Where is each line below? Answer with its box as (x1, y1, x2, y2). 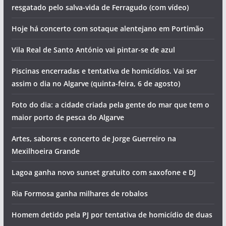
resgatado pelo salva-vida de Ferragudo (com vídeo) (11, 3, 189, 13)
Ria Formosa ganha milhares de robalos (11, 189, 148, 199)
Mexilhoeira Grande (11, 146, 80, 156)
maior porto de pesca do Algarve (11, 112, 124, 123)
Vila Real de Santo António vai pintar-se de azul (11, 45, 175, 55)
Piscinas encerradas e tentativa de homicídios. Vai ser (11, 66, 197, 76)
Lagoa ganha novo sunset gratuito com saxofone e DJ (11, 167, 196, 178)
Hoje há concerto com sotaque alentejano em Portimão (11, 24, 204, 34)
